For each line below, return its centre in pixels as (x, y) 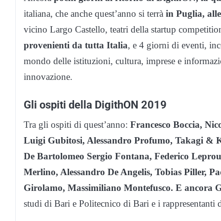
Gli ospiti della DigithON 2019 (95, 105)
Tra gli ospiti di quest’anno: (77, 125)
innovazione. (48, 77)
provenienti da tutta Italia (76, 45)
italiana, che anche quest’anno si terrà (95, 14)
